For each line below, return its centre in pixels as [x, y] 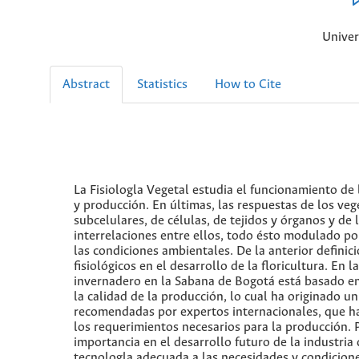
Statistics [162, 84]
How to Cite [248, 84]
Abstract [86, 84]
